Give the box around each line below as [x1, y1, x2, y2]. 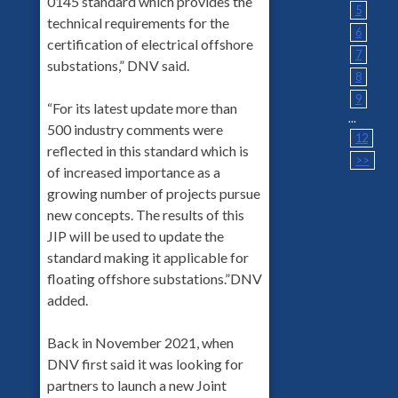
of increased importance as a [46, 163, 220, 180]
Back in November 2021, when [46, 333, 234, 351]
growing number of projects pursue [46, 184, 260, 202]
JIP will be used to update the [46, 227, 224, 244]
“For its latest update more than [46, 99, 237, 116]
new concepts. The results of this [46, 205, 244, 223]
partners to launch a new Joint [46, 376, 227, 394]
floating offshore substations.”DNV [46, 269, 262, 287]
